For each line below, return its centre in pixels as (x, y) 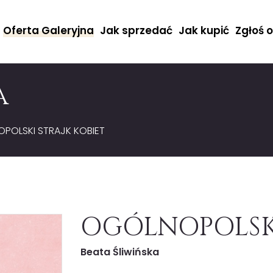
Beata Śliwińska (120, 252)
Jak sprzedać (136, 30)
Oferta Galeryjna (49, 30)
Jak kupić (204, 30)
